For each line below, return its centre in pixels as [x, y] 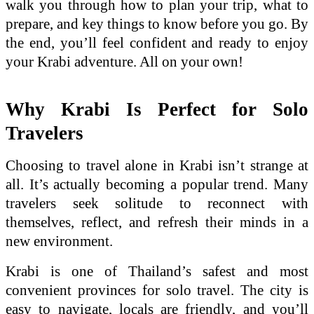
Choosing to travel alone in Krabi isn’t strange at [157, 165]
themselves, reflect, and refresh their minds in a [157, 222]
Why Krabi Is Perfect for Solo [157, 109]
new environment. [59, 241]
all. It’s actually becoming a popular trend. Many [157, 184]
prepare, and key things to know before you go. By [157, 23]
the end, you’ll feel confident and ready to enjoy [157, 42]
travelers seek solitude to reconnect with [157, 203]
